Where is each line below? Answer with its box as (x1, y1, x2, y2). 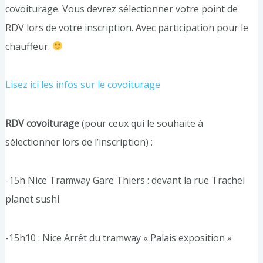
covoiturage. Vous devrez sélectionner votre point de (5, 2, 238, 15)
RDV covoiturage (5, 116, 79, 130)
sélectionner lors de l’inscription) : (5, 135, 153, 149)
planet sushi (5, 193, 59, 206)
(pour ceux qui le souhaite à (79, 116, 203, 130)
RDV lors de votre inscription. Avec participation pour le (5, 21, 248, 34)
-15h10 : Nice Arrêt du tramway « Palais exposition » (5, 231, 232, 244)
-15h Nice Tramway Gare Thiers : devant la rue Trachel (5, 174, 245, 187)
